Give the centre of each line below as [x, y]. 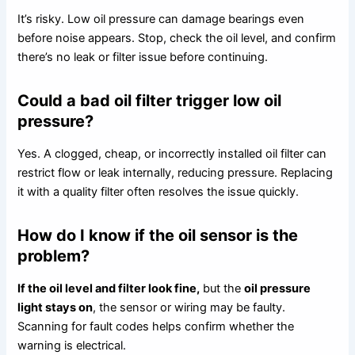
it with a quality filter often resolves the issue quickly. [158, 191]
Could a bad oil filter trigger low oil [150, 100]
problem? [54, 256]
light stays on [55, 307]
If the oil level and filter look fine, [109, 288]
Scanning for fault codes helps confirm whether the [156, 326]
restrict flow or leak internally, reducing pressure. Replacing [176, 172]
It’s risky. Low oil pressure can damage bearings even [161, 19]
